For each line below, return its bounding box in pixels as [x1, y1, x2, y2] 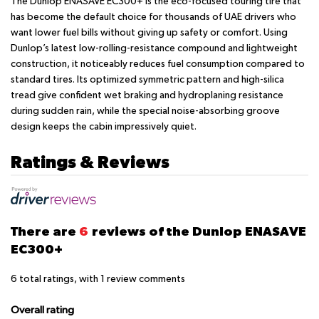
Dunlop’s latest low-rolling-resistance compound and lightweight [11, 43, 298, 53]
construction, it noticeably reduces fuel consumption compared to [11, 58, 305, 69]
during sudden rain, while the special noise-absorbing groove [11, 105, 280, 116]
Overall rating [11, 304, 74, 315]
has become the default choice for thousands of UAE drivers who [11, 11, 296, 22]
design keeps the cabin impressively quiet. [11, 121, 197, 132]
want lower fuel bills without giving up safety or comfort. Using [11, 27, 288, 38]
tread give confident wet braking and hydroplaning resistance [11, 90, 283, 100]
